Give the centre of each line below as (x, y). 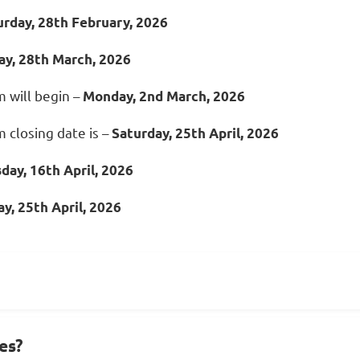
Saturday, (143, 133)
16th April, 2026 (82, 170)
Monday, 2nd (123, 96)
